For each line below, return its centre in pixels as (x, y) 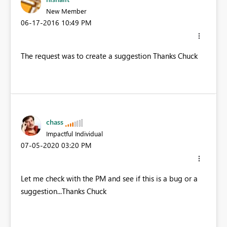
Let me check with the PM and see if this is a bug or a (109, 178)
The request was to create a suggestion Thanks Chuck (109, 55)
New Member (66, 11)
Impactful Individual (74, 133)
